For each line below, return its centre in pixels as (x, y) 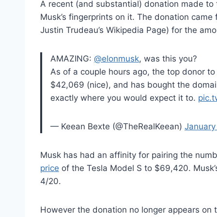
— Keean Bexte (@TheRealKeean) (117, 126)
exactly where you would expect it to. (124, 98)
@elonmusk (116, 58)
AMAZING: (72, 58)
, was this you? (168, 58)
